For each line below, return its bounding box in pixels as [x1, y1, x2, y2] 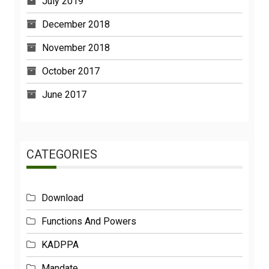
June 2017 [42, 89, 86, 101]
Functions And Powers [41, 216, 136, 228]
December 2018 [42, 19, 110, 31]
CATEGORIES [26, 147, 97, 162]
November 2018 [42, 42, 110, 54]
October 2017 [42, 65, 100, 77]
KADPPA [41, 239, 79, 251]
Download [41, 192, 83, 204]
